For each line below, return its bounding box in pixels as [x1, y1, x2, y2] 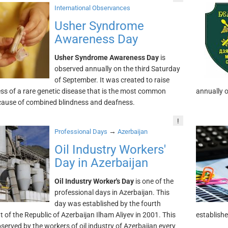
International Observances [54, 4, 130, 12]
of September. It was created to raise [54, 76, 169, 84]
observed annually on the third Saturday [54, 65, 180, 73]
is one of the [133, 177, 174, 185]
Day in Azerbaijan [54, 156, 148, 170]
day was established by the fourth [54, 199, 161, 208]
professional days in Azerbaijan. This [54, 188, 169, 196]
